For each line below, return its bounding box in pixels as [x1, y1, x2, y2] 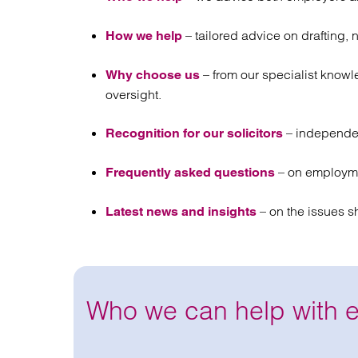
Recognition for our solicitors [105, 125, 286, 141]
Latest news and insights [105, 204, 257, 219]
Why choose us [105, 67, 200, 82]
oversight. [105, 86, 161, 102]
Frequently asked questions [105, 165, 275, 180]
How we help [105, 28, 182, 43]
